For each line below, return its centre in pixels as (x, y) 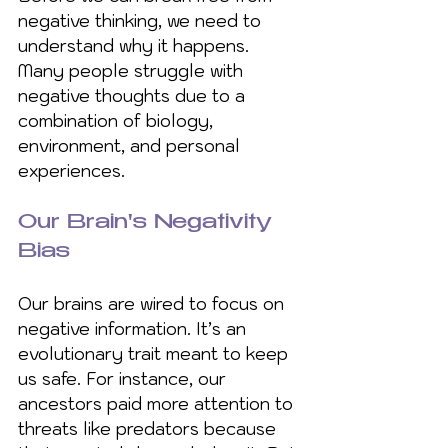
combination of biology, (118, 120)
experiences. (71, 170)
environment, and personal (131, 145)
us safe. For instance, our (124, 378)
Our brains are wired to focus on (153, 303)
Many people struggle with (133, 70)
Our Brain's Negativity (148, 223)
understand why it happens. (136, 45)
